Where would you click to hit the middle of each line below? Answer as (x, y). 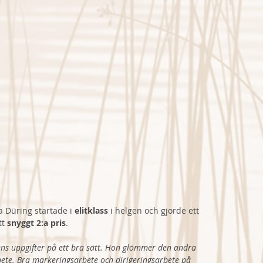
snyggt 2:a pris (36, 223)
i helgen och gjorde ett (156, 211)
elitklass (92, 211)
